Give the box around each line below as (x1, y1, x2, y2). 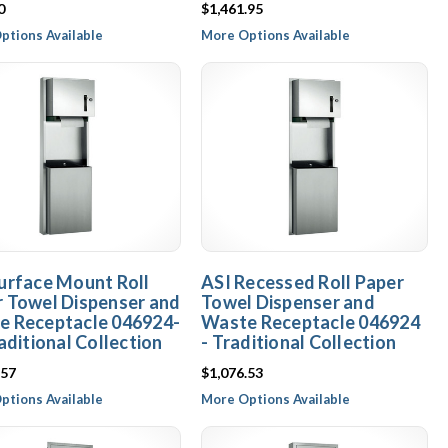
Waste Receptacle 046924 (201, 311, 420, 333)
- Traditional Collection (201, 331, 396, 353)
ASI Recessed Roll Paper (201, 271, 404, 293)
